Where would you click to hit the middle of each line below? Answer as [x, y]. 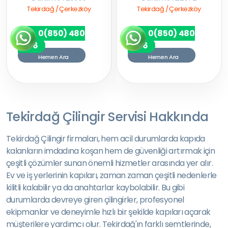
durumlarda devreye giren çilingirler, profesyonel [95, 200]
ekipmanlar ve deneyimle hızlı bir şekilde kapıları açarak [108, 212]
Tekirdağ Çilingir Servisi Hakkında [107, 117]
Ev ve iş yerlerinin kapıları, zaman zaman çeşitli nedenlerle [111, 175]
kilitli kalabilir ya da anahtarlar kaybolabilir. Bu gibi [95, 188]
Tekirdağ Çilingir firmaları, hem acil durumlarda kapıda [106, 139]
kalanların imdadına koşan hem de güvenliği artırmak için [111, 151]
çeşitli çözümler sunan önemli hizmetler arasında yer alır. [109, 163]
